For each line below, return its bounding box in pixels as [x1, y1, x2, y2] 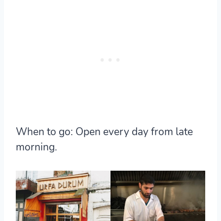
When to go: [16, 124, 73, 139]
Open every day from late [73, 124, 193, 139]
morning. [16, 140, 57, 154]
